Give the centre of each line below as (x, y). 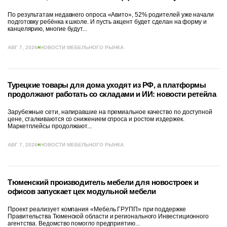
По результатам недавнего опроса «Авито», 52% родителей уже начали (111, 14)
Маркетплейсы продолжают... (50, 126)
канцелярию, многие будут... (47, 29)
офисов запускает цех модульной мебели (82, 191)
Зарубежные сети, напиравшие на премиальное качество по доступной (110, 112)
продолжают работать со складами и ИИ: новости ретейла (112, 94)
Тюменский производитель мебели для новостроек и (103, 182)
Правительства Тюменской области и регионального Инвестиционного (108, 216)
